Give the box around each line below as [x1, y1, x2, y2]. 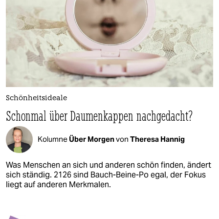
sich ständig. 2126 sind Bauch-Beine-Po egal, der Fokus [6, 169, 206, 180]
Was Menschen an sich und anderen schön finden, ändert [6, 159, 211, 170]
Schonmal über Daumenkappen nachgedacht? [6, 107, 194, 124]
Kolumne [38, 134, 69, 144]
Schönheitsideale [6, 94, 67, 102]
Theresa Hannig [130, 134, 185, 144]
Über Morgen [69, 134, 116, 144]
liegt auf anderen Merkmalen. [6, 179, 111, 190]
